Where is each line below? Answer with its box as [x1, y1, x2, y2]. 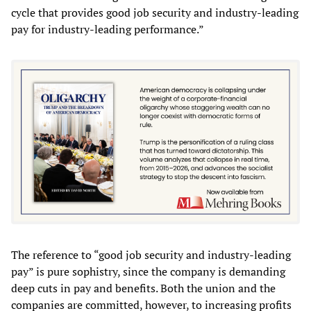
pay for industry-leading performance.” [11, 21, 204, 37]
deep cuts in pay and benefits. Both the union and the [11, 280, 276, 296]
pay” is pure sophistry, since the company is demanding [11, 264, 285, 280]
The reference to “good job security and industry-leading [11, 247, 291, 263]
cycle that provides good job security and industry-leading [11, 4, 299, 20]
